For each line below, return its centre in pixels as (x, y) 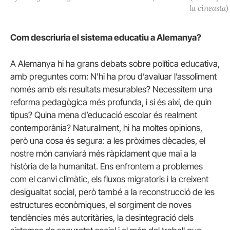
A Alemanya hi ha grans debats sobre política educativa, (115, 64)
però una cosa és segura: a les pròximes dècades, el (108, 141)
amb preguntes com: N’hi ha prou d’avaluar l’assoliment (113, 77)
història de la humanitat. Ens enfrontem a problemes (107, 167)
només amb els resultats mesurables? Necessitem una (111, 90)
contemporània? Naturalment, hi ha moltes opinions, (106, 128)
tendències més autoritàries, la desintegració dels (102, 218)
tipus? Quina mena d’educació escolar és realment (104, 115)
